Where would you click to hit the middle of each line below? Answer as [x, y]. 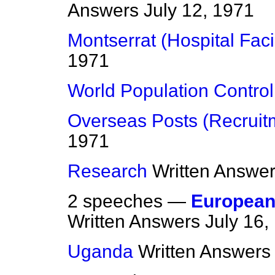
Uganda [100, 252]
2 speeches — [129, 201]
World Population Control [171, 91]
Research [107, 171]
